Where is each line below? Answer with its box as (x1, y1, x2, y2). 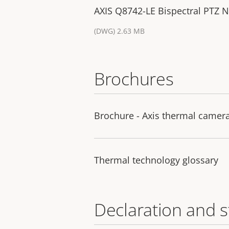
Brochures (94, 66, 174, 90)
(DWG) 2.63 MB (94, 26, 145, 36)
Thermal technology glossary (94, 153, 218, 166)
